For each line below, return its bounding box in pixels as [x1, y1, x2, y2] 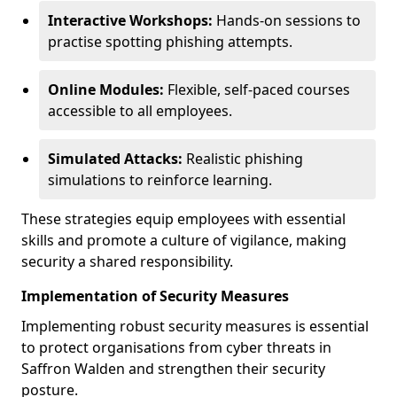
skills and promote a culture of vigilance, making [21, 230, 346, 250]
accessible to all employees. [48, 101, 232, 121]
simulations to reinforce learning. [48, 170, 272, 190]
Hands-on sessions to [213, 11, 361, 30]
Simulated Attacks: [48, 149, 183, 168]
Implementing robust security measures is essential [21, 316, 369, 336]
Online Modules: [48, 80, 164, 99]
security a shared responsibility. [21, 252, 233, 271]
